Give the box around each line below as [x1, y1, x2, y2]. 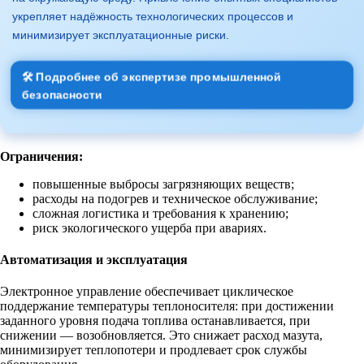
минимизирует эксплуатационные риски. [12, 28, 229, 41]
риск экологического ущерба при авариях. [32, 220, 266, 235]
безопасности [23, 88, 103, 101]
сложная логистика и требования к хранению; [32, 206, 288, 220]
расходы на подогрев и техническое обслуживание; [32, 191, 318, 206]
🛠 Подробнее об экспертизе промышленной [23, 71, 281, 84]
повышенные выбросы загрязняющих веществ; [32, 176, 294, 191]
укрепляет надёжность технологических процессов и [12, 9, 293, 23]
